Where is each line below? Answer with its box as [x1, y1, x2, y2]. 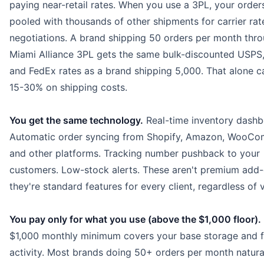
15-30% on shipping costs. [9, 81, 127, 93]
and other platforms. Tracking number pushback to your [9, 147, 260, 159]
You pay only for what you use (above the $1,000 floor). [9, 213, 261, 225]
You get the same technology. [9, 114, 143, 126]
